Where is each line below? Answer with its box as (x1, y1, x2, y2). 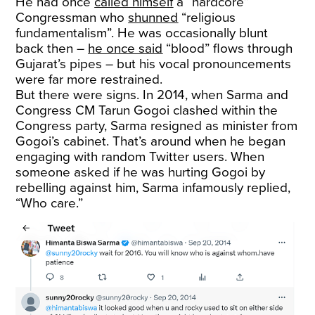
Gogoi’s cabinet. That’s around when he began (15, 134, 286, 149)
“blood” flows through (162, 41, 293, 56)
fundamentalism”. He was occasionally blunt (15, 25, 269, 41)
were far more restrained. (15, 72, 163, 87)
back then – (15, 41, 89, 56)
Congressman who (15, 10, 129, 25)
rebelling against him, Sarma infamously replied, (15, 180, 291, 195)
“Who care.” (15, 195, 84, 211)
